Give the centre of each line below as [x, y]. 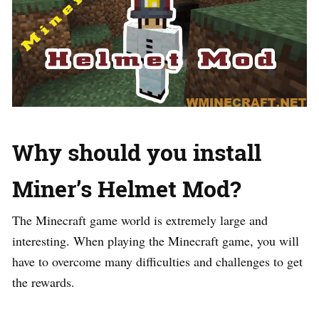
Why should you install [137, 152]
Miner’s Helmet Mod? [126, 189]
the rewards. [46, 282]
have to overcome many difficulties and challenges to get [157, 262]
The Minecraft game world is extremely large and [140, 220]
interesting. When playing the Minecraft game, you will [156, 241]
